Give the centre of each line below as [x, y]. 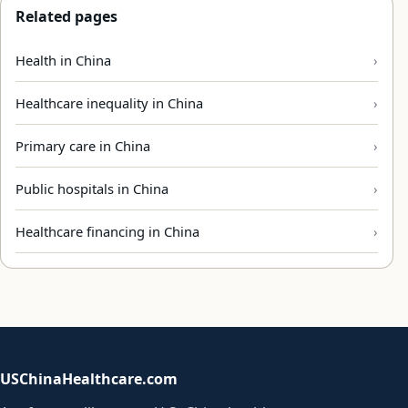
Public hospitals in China [92, 188]
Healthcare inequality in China [109, 102]
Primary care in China [83, 145]
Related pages [66, 16]
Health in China [63, 60]
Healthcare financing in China [107, 231]
